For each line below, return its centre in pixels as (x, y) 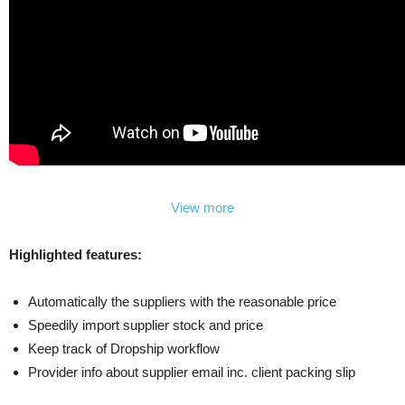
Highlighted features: (75, 254)
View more (202, 207)
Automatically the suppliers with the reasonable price (182, 301)
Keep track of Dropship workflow (124, 348)
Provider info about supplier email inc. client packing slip (192, 372)
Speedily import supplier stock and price (146, 325)
